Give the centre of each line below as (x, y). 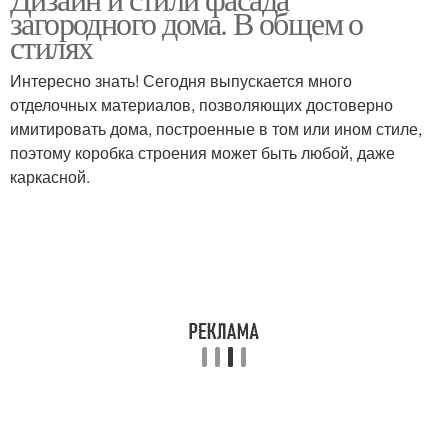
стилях (51, 46)
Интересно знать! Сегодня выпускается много (181, 80)
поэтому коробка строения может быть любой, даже (202, 152)
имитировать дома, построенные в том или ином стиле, (216, 128)
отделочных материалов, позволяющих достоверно (201, 104)
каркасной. (50, 176)
